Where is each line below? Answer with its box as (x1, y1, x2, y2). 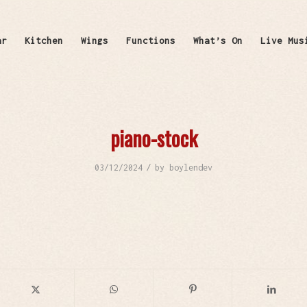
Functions (125, 35, 175, 46)
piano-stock (110, 123, 197, 153)
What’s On (193, 35, 243, 46)
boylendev (169, 162, 212, 173)
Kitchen (24, 35, 63, 46)
